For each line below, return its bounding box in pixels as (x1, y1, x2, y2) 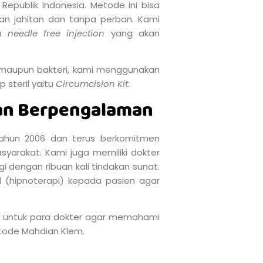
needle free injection (7, 27, 111, 40)
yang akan (110, 27, 160, 40)
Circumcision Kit (56, 77, 128, 90)
